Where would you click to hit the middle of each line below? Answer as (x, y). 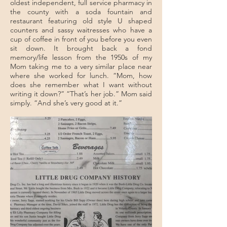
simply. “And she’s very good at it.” (66, 103)
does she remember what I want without (81, 85)
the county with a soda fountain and (81, 12)
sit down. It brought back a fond (81, 48)
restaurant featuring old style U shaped (81, 21)
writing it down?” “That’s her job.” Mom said (81, 94)
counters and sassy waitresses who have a (81, 30)
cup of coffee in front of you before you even (81, 39)
